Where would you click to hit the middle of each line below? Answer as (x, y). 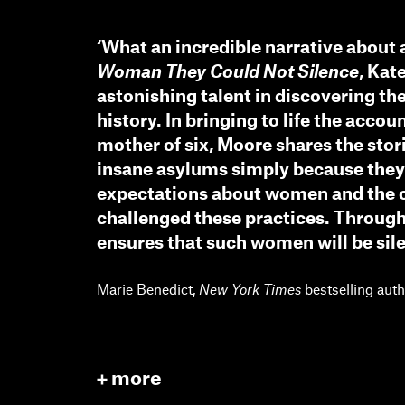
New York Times (250, 288)
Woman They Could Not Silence (228, 71)
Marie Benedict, (148, 288)
